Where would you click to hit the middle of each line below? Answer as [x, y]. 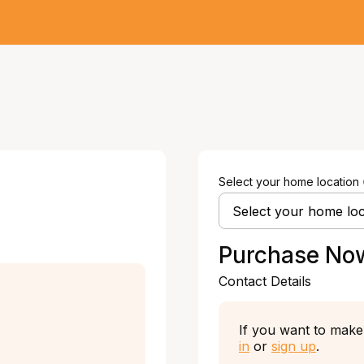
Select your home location [289, 182]
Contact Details [265, 281]
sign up [294, 346]
